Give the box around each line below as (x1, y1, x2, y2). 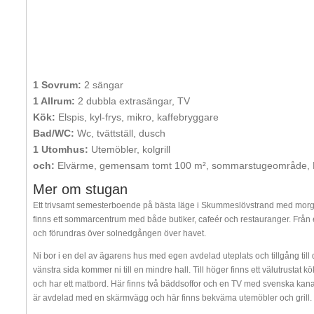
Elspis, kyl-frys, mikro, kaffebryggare (55, 111, 219, 123)
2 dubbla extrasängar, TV (74, 95, 190, 107)
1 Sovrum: (32, 78, 81, 90)
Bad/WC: (32, 127, 74, 139)
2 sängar (81, 78, 123, 90)
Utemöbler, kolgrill (88, 143, 170, 155)
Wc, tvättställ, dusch (74, 127, 165, 139)
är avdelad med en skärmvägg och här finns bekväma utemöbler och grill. (32, 292, 312, 303)
